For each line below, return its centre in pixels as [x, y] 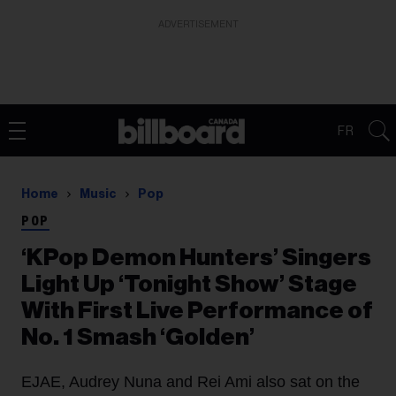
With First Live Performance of [197, 311]
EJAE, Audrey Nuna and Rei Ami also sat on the [190, 382]
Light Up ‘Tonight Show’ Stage [189, 284]
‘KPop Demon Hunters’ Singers [196, 258]
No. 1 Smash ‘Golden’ [138, 337]
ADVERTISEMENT [198, 24]
